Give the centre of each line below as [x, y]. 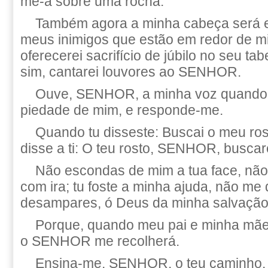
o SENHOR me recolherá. [100, 241]
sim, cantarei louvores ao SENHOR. [131, 72]
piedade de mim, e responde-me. [122, 110]
